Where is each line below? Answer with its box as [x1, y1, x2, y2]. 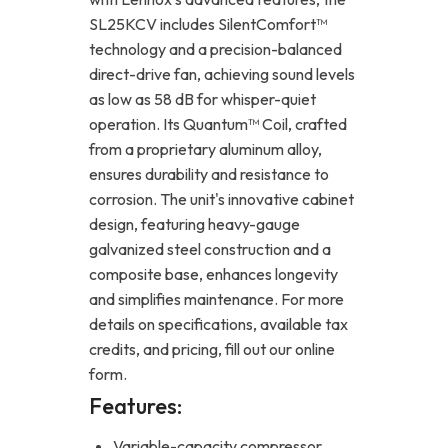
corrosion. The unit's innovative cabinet [89, 188, 354, 209]
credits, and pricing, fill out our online [89, 338, 335, 359]
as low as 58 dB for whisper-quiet [89, 88, 316, 109]
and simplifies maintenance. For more [89, 288, 344, 309]
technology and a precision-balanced [89, 38, 342, 59]
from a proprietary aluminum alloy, [89, 138, 322, 159]
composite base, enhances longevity [89, 263, 338, 284]
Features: [89, 391, 182, 420]
